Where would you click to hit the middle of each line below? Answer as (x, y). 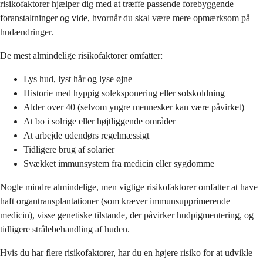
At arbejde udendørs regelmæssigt (86, 136)
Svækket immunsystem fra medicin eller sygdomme (119, 164)
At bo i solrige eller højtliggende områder (100, 122)
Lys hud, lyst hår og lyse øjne (78, 79)
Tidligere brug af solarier (69, 150)
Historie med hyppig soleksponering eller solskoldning (124, 93)
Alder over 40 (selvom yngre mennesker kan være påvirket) (134, 107)
